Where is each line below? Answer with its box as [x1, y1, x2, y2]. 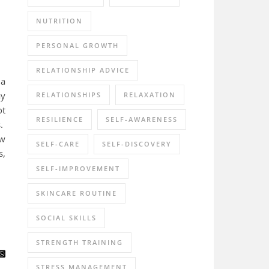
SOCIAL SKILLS [36, 213, 97, 222]
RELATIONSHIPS [36, 89, 101, 99]
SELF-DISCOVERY [102, 139, 172, 148]
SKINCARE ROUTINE [36, 188, 117, 198]
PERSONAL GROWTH [36, 40, 119, 50]
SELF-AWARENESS [106, 114, 178, 124]
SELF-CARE [36, 139, 80, 148]
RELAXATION [124, 89, 176, 99]
